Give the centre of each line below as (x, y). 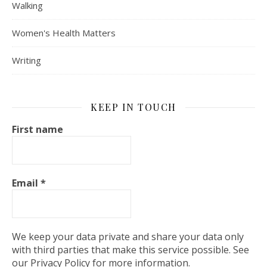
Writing (27, 60)
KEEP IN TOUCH (133, 107)
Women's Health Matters (64, 33)
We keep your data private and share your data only (128, 237)
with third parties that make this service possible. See (131, 250)
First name (38, 129)
